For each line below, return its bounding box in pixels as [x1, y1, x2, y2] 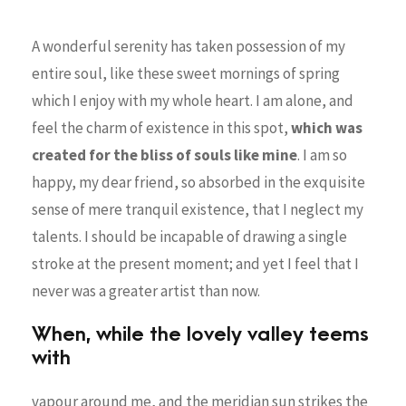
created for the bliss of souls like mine [32, 144, 297, 165]
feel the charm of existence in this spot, [32, 117, 291, 138]
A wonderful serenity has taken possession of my [32, 35, 345, 56]
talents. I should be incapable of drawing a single [32, 226, 347, 246]
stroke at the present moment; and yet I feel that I [32, 253, 359, 274]
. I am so [297, 144, 347, 165]
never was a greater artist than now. [32, 280, 260, 301]
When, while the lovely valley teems [32, 322, 369, 346]
